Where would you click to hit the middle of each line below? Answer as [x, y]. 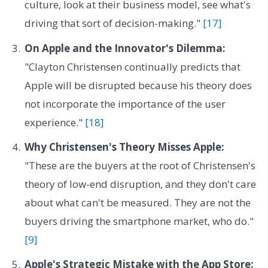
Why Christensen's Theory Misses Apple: [124, 147]
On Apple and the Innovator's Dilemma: [125, 48]
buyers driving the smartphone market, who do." [139, 221]
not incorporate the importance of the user [125, 103]
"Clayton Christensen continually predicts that [132, 66]
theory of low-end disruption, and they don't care [140, 184]
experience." [54, 122]
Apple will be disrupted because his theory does [138, 85]
